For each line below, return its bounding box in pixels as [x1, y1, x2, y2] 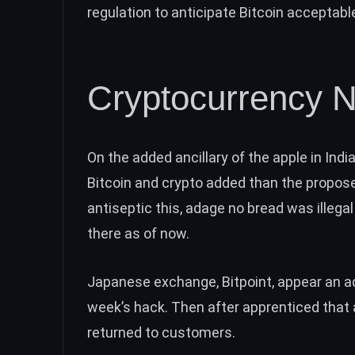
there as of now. [87, 225, 189, 242]
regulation [87, 4, 151, 21]
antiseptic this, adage [87, 200, 228, 217]
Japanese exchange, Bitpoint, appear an [87, 273, 344, 290]
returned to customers [87, 323, 232, 341]
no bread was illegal [228, 200, 353, 217]
